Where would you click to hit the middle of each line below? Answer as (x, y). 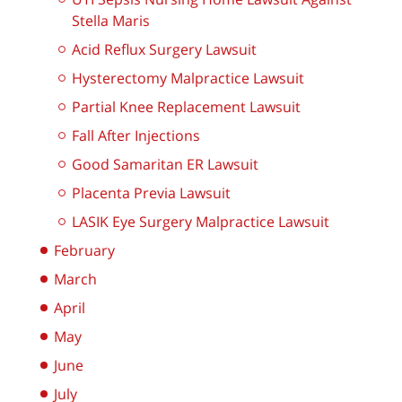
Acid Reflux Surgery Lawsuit (164, 50)
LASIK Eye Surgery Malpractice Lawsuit (201, 222)
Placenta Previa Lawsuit (151, 193)
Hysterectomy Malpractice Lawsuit (188, 79)
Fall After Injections (136, 136)
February (84, 251)
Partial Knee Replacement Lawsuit (186, 107)
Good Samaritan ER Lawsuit (165, 165)
